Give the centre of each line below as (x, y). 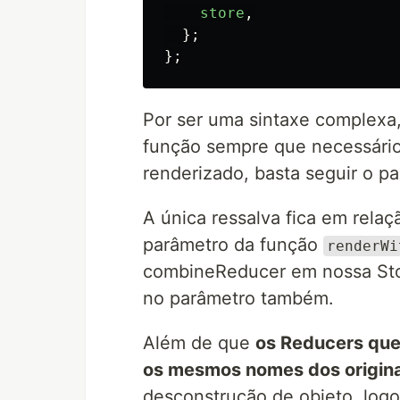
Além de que (199, 343)
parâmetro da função (233, 245)
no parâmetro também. (238, 298)
